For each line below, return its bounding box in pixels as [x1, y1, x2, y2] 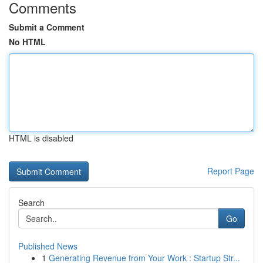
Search [18, 197, 45, 208]
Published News [18, 240, 77, 252]
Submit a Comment [9, 21, 85, 33]
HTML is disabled [9, 132, 73, 144]
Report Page [207, 165, 254, 177]
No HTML [9, 36, 46, 48]
